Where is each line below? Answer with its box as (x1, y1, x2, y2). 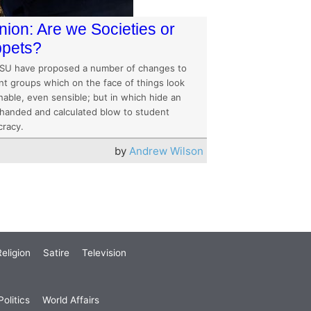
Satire (43, 247, 69, 259)
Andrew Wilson (128, 144, 203, 158)
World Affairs (42, 294, 99, 306)
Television (82, 247, 126, 259)
